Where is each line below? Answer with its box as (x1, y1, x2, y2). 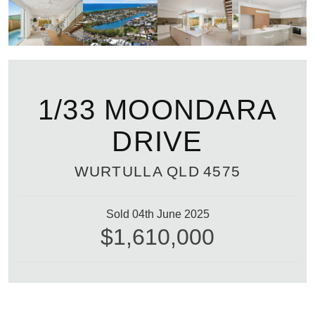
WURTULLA (74, 162, 163, 179)
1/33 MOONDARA (37, 94, 278, 125)
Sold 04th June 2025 (105, 207, 210, 220)
